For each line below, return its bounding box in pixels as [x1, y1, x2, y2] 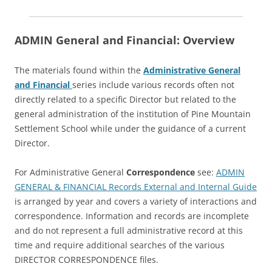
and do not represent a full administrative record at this [15, 225, 243, 237]
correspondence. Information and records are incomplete [15, 210, 249, 222]
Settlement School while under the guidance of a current [15, 123, 246, 135]
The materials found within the [15, 64, 143, 76]
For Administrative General [15, 166, 126, 178]
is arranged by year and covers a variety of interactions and [15, 195, 257, 208]
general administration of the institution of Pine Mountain [15, 108, 251, 120]
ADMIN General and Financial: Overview [15, 33, 234, 48]
